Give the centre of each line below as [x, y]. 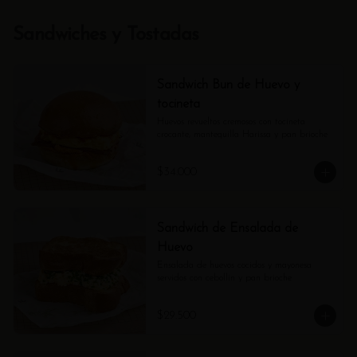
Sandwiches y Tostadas [106, 35]
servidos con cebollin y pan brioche [224, 278]
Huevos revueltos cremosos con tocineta [231, 122]
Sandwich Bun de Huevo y [228, 85]
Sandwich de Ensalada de [227, 229]
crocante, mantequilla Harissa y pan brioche [242, 135]
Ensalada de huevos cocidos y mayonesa [234, 265]
